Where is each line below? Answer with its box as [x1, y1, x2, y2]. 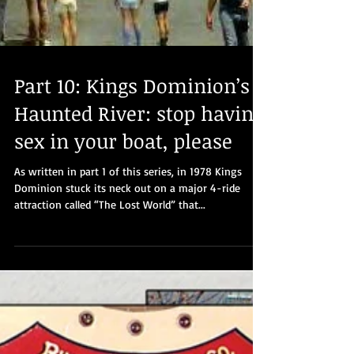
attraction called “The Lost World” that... [14, 280, 205, 293]
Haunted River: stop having [14, 182, 264, 209]
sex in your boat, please [14, 209, 232, 236]
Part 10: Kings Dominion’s [14, 154, 250, 181]
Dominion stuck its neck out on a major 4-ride [14, 263, 240, 277]
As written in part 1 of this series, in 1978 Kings [14, 247, 242, 260]
